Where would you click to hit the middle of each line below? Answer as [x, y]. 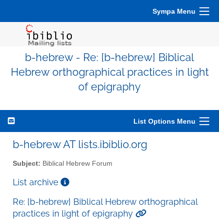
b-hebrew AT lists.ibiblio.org [80, 144]
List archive [37, 182]
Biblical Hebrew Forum [77, 163]
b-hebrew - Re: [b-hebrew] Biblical [109, 57]
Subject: [27, 163]
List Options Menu [164, 121]
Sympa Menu [174, 11]
